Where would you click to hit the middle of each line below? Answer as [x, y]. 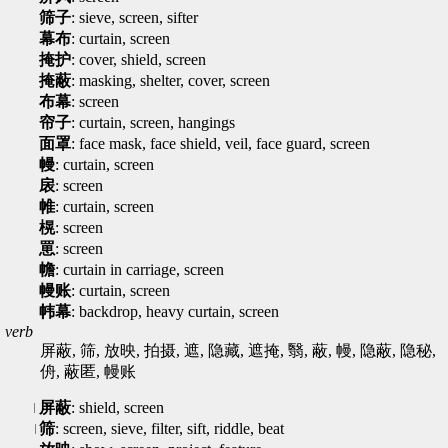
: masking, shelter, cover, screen [170, 80]
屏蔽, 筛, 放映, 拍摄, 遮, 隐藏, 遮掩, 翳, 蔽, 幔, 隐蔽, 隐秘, [238, 350]
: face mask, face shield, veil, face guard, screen [220, 143]
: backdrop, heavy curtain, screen [175, 311]
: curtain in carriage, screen [139, 269]
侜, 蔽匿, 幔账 [88, 371]
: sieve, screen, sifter [134, 17]
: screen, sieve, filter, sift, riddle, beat [169, 428]
